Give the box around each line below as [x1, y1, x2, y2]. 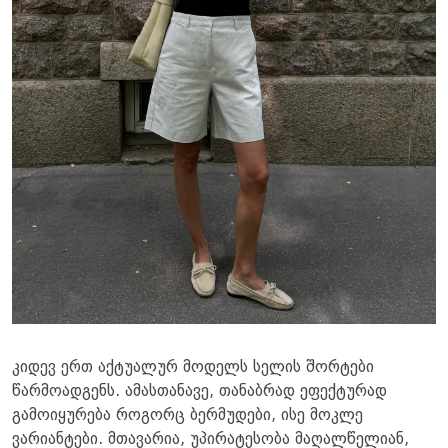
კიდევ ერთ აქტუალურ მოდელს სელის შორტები [12, 360, 374, 377]
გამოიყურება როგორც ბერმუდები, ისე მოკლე [12, 408, 363, 425]
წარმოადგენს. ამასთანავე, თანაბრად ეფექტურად [12, 384, 387, 401]
